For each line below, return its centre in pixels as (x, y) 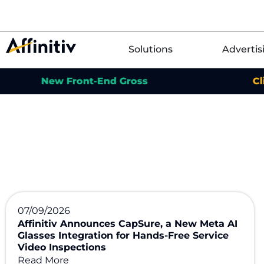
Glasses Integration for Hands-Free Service (123, 235)
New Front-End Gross (56, 81)
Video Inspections (62, 247)
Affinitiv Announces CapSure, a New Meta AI (128, 224)
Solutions (150, 49)
